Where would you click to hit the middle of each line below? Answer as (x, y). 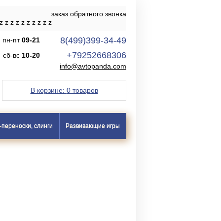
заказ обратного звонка (89, 14)
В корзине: (48, 90)
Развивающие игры (93, 126)
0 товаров (82, 90)
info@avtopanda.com (93, 66)
